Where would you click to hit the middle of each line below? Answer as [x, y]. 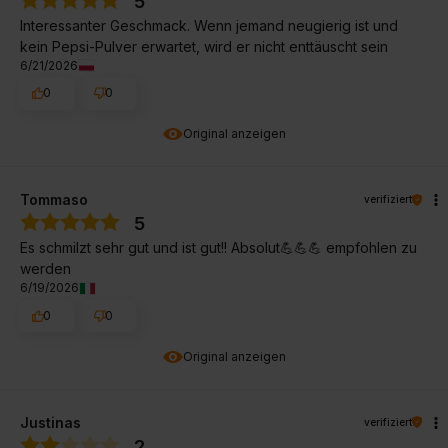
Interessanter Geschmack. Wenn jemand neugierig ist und [209, 25]
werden [45, 269]
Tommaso [54, 200]
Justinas [50, 422]
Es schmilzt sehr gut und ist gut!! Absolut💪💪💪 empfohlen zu [218, 248]
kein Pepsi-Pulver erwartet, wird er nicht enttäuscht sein [204, 46]
